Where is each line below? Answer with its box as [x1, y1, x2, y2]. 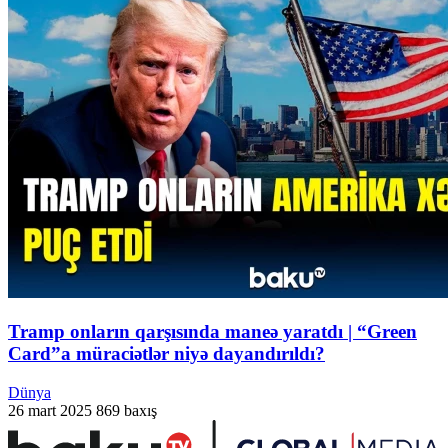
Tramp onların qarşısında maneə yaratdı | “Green [8, 320, 417, 342]
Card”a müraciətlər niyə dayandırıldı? [8, 342, 325, 364]
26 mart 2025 [8, 401, 92, 419]
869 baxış [96, 401, 157, 419]
